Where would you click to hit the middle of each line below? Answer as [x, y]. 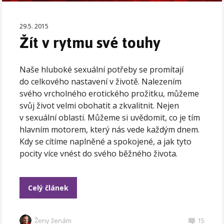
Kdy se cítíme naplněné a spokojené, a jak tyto [106, 141]
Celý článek [48, 187]
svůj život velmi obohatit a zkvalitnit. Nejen [99, 105]
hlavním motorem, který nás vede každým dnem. [110, 129]
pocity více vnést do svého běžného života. [99, 153]
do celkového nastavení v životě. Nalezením [101, 81]
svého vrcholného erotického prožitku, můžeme [109, 93]
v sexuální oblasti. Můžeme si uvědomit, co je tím [110, 117]
